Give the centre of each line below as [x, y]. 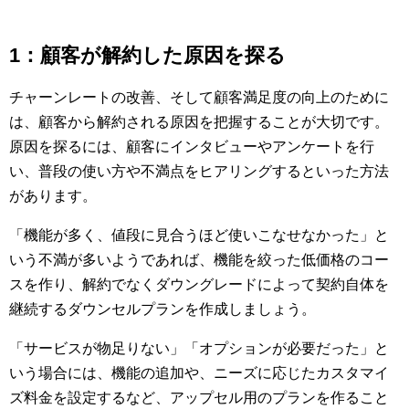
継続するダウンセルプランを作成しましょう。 [163, 309]
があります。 [53, 196]
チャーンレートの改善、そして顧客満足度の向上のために [199, 98]
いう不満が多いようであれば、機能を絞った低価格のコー [199, 260]
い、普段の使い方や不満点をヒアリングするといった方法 [199, 172]
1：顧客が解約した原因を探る [147, 56]
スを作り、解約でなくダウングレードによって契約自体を [199, 285]
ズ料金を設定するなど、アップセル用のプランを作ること [199, 398]
